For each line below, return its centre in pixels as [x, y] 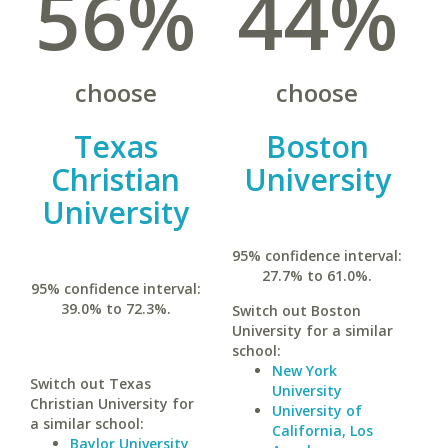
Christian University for [112, 403]
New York [304, 370]
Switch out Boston [296, 310]
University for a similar [312, 330]
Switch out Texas [90, 383]
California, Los [322, 430]
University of [316, 410]
